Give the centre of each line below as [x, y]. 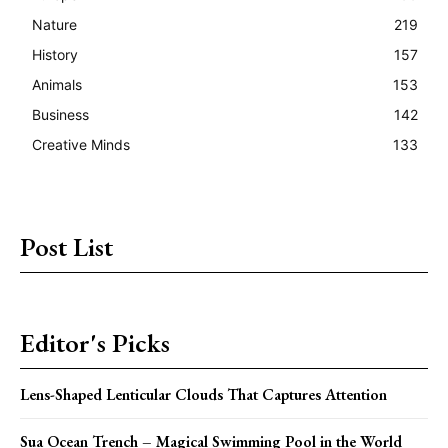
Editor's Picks [95, 342]
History [55, 54]
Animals [57, 84]
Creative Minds [81, 144]
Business [60, 114]
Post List [66, 246]
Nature [54, 24]
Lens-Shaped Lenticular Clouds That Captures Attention [203, 394]
